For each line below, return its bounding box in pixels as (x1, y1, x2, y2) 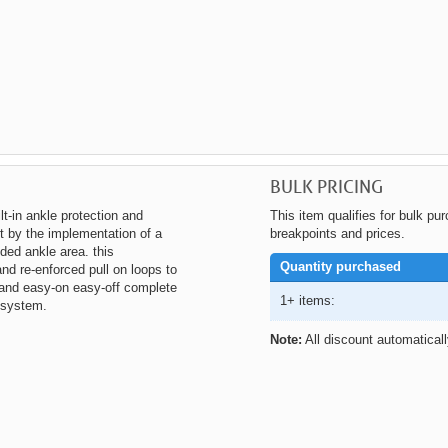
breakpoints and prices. (269, 226, 405, 242)
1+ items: (279, 293, 335, 309)
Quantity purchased (279, 259, 401, 275)
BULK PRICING (269, 175, 383, 198)
